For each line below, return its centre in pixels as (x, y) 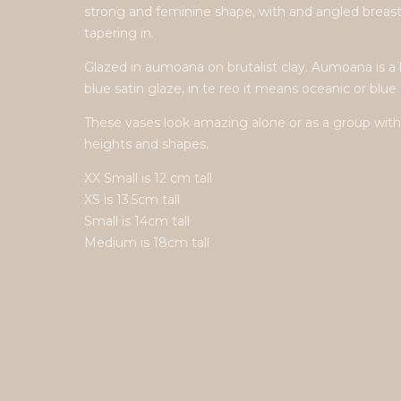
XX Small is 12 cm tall (149, 178)
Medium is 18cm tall (147, 243)
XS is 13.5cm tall (132, 200)
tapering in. (119, 33)
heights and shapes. (147, 144)
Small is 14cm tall (137, 221)
